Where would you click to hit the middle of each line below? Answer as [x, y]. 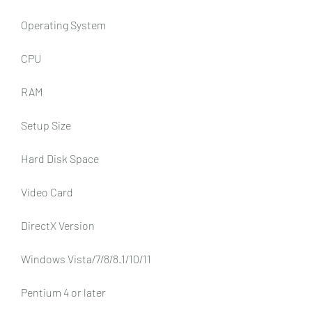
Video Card [47, 192]
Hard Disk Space [60, 158]
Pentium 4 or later [63, 292]
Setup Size [46, 125]
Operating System [63, 24]
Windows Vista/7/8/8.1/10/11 [86, 258]
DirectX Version [58, 225]
